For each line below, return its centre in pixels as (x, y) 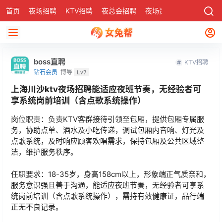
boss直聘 (50, 62)
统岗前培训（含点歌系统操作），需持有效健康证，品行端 (108, 196)
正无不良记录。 (37, 207)
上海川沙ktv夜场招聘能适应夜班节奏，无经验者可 (106, 89)
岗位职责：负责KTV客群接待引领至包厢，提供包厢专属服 (108, 119)
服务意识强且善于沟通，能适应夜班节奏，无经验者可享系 (108, 185)
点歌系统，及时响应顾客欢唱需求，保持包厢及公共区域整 (108, 141)
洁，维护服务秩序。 (44, 152)
